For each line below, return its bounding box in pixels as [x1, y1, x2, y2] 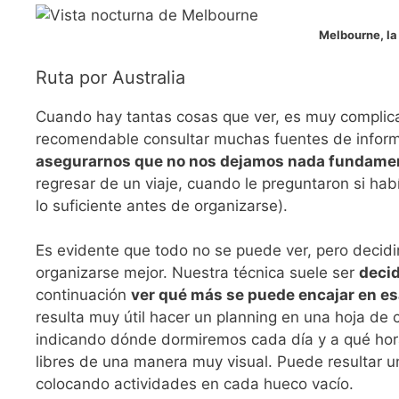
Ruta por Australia [36, 66, 185, 88]
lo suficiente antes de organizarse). [36, 196, 288, 215]
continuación [36, 286, 131, 305]
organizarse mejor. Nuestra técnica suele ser [36, 264, 359, 282]
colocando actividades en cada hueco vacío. [36, 375, 354, 394]
